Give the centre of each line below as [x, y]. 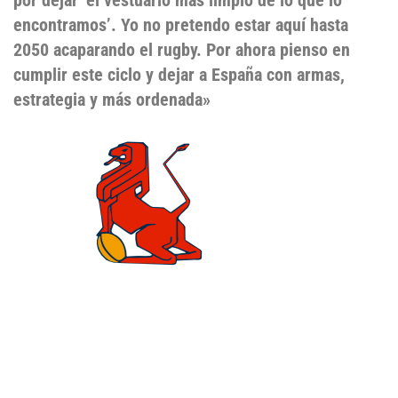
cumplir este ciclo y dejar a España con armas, [179, 74]
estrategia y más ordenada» [114, 99]
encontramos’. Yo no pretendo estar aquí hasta [181, 24]
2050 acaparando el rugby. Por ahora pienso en [182, 49]
